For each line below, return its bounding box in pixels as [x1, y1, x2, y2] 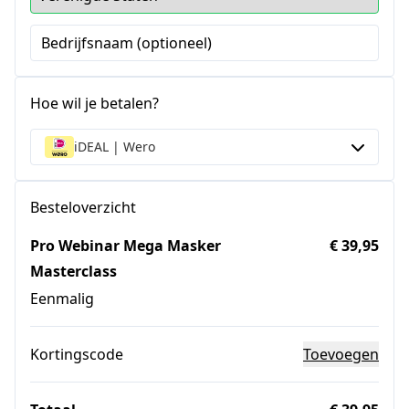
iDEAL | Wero [74, 138, 155, 155]
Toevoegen [303, 344, 379, 364]
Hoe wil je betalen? [30, 93, 159, 113]
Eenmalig [30, 288, 94, 309]
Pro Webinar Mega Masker [30, 236, 221, 256]
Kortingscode [30, 344, 123, 364]
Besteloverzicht [30, 197, 136, 217]
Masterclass [30, 261, 117, 281]
